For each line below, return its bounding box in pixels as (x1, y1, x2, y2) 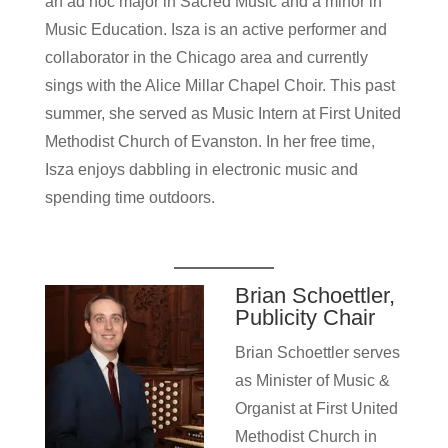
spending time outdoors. (44, 189, 219, 206)
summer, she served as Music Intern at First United (44, 105, 401, 122)
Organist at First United (234, 400, 398, 417)
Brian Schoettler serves (234, 344, 400, 361)
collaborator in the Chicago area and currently (44, 49, 368, 66)
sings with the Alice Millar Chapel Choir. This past (44, 77, 395, 94)
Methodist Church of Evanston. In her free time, (44, 133, 375, 150)
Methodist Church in (234, 428, 377, 445)
